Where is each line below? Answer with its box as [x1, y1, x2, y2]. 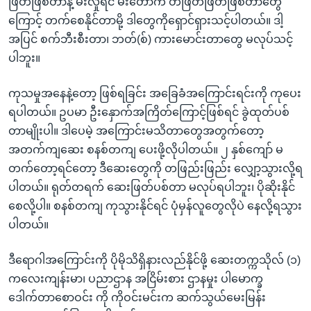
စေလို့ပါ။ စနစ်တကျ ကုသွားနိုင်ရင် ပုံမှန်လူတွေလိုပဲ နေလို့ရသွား [8, 199, 302, 212]
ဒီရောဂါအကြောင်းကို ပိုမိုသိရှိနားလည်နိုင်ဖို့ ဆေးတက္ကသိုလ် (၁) [8, 253, 301, 266]
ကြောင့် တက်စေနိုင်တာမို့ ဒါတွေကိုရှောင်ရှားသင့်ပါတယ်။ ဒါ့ [8, 14, 283, 26]
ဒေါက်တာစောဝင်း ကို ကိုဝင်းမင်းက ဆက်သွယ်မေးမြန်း [8, 291, 266, 303]
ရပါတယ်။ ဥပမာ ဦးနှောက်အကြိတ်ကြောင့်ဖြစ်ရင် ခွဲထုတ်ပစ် [8, 106, 289, 118]
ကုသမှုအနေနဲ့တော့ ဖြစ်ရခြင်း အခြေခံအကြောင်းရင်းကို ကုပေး [8, 87, 301, 99]
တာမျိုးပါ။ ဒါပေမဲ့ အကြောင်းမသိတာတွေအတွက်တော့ [8, 124, 264, 137]
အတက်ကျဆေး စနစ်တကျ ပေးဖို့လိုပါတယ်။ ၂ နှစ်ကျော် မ [8, 143, 283, 155]
